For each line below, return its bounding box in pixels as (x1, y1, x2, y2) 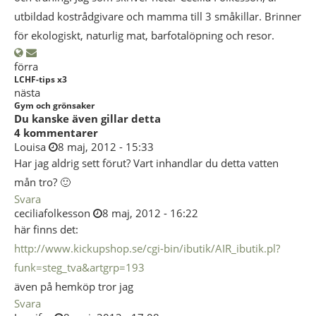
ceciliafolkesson (14, 206, 90, 220)
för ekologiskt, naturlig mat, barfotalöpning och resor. (14, 28, 274, 42)
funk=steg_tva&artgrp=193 (14, 260, 145, 274)
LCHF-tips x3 (14, 73, 67, 85)
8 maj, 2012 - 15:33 (58, 140, 154, 154)
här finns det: (14, 222, 78, 236)
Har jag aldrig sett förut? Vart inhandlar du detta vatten (14, 156, 279, 170)
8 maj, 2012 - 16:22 (102, 206, 198, 220)
